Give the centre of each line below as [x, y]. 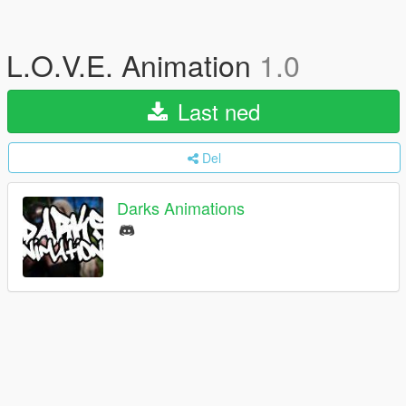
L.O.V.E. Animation [133, 64]
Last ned [215, 111]
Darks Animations [181, 208]
